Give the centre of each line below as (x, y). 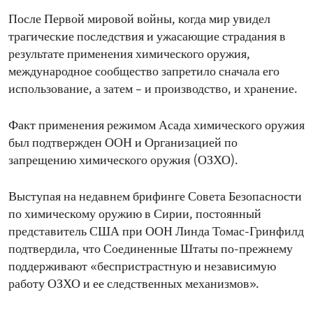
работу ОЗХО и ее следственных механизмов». (134, 285)
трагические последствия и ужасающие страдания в (147, 38)
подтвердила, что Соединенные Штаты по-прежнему (151, 250)
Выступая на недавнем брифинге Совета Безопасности (155, 198)
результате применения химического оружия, (129, 55)
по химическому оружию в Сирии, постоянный (135, 215)
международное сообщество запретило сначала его (144, 73)
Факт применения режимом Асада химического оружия (156, 126)
